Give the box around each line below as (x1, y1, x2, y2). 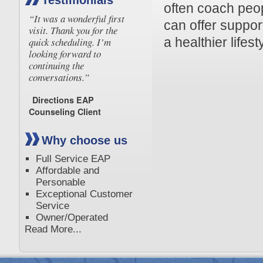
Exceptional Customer (35, 188, 133, 200)
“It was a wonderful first (29, 12, 125, 25)
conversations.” (29, 70, 90, 84)
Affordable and (35, 165, 99, 176)
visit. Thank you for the (29, 23, 118, 37)
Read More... (25, 224, 82, 235)
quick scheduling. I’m (29, 35, 112, 49)
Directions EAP (32, 94, 95, 106)
